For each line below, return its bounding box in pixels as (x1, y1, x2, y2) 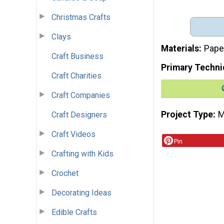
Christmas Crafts (51, 12, 110, 22)
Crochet (51, 168, 78, 178)
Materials (161, 43, 199, 54)
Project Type (161, 109, 213, 119)
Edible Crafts (51, 207, 97, 217)
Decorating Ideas (51, 187, 111, 197)
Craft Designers (51, 109, 107, 119)
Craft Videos (51, 129, 95, 139)
